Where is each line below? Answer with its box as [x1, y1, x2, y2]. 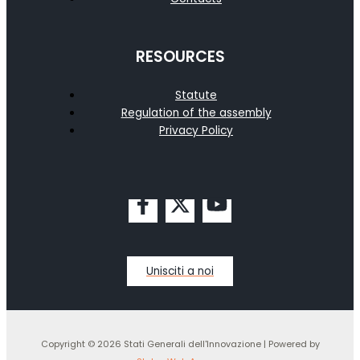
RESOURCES [135, 46, 225, 68]
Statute [175, 87, 217, 103]
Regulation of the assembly [121, 104, 272, 121]
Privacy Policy [159, 122, 233, 138]
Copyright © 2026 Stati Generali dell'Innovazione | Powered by [40, 337, 320, 350]
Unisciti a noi [146, 263, 214, 279]
